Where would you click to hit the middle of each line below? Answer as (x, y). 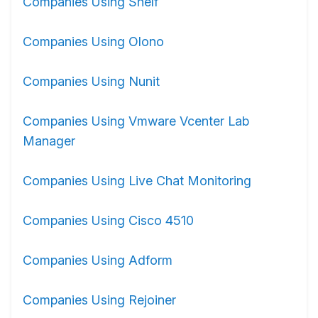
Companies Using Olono (93, 42)
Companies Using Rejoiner (99, 300)
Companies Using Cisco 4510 (108, 220)
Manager (49, 141)
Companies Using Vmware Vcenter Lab (136, 121)
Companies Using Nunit (91, 81)
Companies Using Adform (98, 260)
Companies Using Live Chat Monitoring (137, 181)
